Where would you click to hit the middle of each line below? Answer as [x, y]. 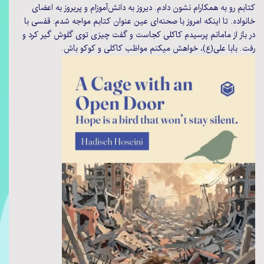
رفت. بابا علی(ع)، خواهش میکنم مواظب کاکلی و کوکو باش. [158, 49]
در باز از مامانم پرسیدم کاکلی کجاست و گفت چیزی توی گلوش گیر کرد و [139, 35]
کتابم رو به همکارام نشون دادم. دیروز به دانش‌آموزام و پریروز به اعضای [143, 8]
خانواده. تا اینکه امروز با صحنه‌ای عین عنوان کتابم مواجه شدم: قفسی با [140, 22]
